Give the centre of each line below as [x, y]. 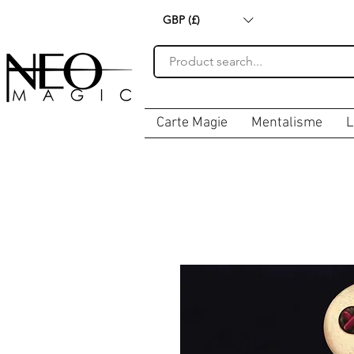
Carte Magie [192, 123]
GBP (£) [181, 19]
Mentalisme [287, 123]
